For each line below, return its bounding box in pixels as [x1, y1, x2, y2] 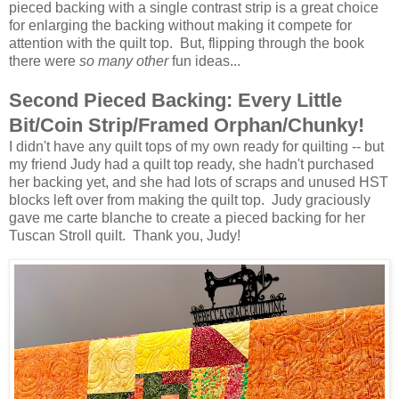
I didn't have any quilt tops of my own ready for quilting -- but [9, 139, 384, 155]
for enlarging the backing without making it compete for [9, 18, 352, 34]
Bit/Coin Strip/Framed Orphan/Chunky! [9, 114, 364, 137]
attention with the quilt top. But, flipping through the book [9, 36, 364, 52]
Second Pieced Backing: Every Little [9, 89, 342, 112]
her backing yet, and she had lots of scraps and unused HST [9, 175, 388, 191]
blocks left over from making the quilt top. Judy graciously [9, 192, 370, 208]
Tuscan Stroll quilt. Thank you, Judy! [9, 228, 248, 244]
